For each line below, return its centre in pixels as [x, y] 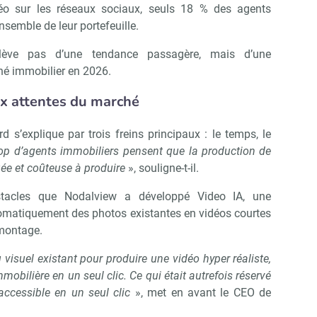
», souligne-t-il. [162, 168]
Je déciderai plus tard [241, 174]
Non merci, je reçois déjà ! [93, 174]
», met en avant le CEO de [201, 293]
